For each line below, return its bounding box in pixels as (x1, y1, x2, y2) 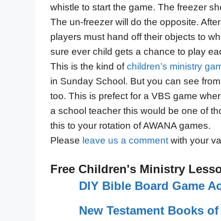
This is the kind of (50, 61, 127, 72)
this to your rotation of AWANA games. (50, 120, 211, 131)
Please (50, 135, 82, 146)
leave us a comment (82, 135, 168, 146)
